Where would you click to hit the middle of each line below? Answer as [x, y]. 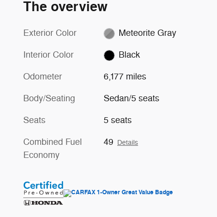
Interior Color [48, 55]
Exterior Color [50, 33]
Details [128, 143]
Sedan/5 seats [132, 99]
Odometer [43, 77]
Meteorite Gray [147, 33]
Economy [41, 155]
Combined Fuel [53, 142]
